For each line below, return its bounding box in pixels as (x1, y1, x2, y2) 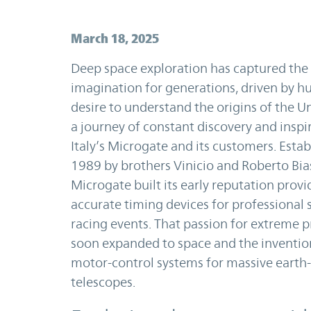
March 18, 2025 (71, 31, 159, 46)
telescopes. (71, 274, 135, 289)
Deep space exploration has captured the (71, 60, 308, 76)
